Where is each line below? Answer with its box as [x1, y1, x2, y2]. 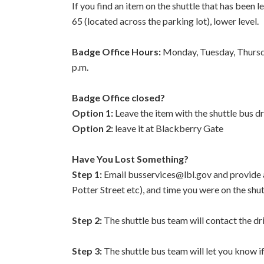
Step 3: [72, 245, 102, 256]
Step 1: [72, 169, 104, 180]
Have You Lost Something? [72, 153, 189, 164]
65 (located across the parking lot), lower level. [72, 15, 259, 27]
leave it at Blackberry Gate [113, 123, 223, 134]
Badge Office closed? [72, 92, 165, 103]
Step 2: [72, 214, 102, 226]
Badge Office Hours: [72, 46, 161, 57]
